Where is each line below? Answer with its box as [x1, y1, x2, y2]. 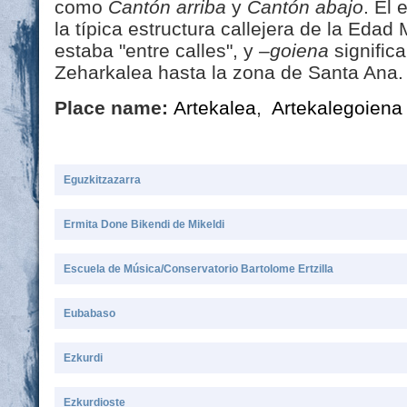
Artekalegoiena [272, 97, 402, 118]
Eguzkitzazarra [64, 174, 141, 186]
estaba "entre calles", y [55, 40, 259, 61]
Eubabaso [64, 307, 115, 320]
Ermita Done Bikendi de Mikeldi [64, 218, 224, 231]
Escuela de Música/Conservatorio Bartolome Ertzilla [64, 263, 333, 275]
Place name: [55, 97, 174, 118]
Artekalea [174, 97, 256, 118]
